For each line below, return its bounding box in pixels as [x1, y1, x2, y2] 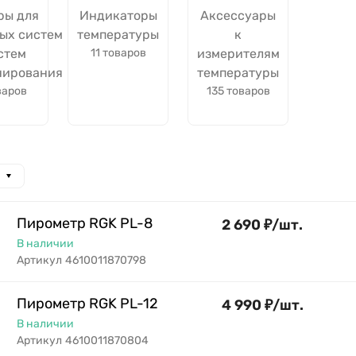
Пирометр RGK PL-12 [17, 295, 158, 312]
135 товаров [206, 84, 270, 98]
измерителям [196, 46, 280, 61]
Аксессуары [200, 8, 276, 23]
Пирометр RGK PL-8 [17, 215, 153, 232]
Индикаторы [79, 8, 157, 23]
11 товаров [90, 46, 146, 60]
